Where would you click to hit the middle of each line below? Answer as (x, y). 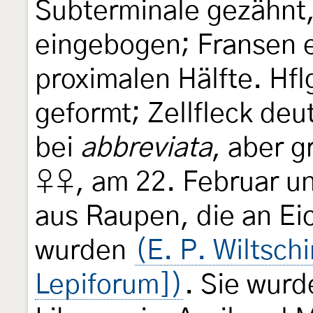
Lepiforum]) (109, 286)
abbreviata (146, 149)
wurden (84, 252)
